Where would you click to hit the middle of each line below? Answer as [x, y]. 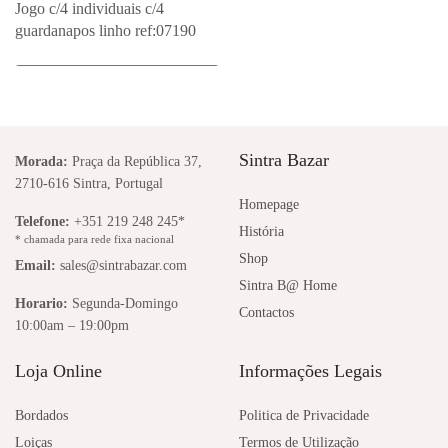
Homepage [269, 204]
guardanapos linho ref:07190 [105, 30]
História [261, 231]
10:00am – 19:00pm [72, 325]
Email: [35, 265]
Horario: [41, 303]
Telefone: [42, 221]
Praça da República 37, [135, 161]
